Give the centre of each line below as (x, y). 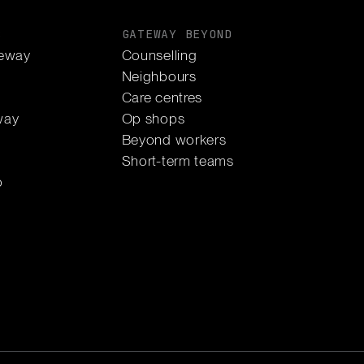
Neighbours (159, 76)
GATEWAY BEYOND (177, 34)
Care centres (162, 97)
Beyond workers (174, 140)
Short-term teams (178, 161)
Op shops (153, 119)
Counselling (159, 54)
